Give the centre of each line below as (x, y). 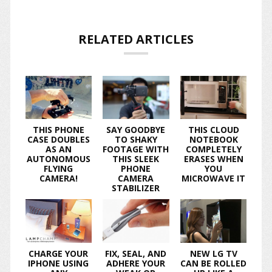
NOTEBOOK (213, 140)
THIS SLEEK (136, 159)
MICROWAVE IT (214, 178)
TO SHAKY (136, 140)
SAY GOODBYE (136, 130)
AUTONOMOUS (58, 159)
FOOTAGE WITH (136, 149)
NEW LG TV (213, 253)
